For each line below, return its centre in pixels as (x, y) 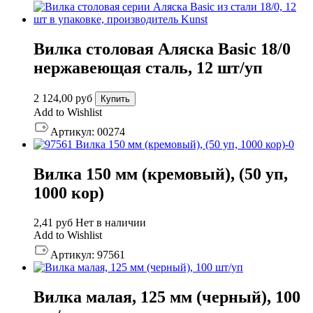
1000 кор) (69, 193)
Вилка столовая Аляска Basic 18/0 (162, 49)
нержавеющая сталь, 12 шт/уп (148, 68)
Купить (115, 99)
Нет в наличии (111, 223)
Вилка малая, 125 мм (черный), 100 (167, 297)
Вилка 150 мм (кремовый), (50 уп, (161, 174)
